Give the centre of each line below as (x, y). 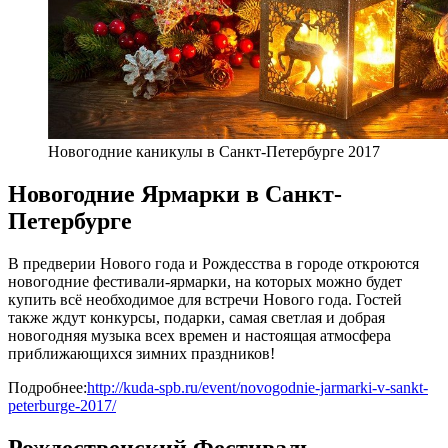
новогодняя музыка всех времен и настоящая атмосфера (199, 336)
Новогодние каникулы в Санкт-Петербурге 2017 (214, 152)
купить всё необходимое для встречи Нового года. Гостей (205, 300)
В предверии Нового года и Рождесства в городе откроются (213, 264)
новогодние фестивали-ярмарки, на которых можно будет (205, 282)
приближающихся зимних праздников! (141, 354)
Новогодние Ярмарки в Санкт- (175, 194)
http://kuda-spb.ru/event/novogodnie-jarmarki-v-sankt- (257, 388)
